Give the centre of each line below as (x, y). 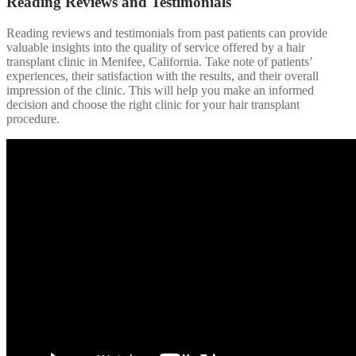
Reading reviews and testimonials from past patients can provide (167, 33)
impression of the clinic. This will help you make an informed (160, 90)
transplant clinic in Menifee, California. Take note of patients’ (159, 61)
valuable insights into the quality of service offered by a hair (156, 47)
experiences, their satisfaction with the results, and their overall (163, 75)
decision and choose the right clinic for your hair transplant (153, 104)
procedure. (33, 118)
